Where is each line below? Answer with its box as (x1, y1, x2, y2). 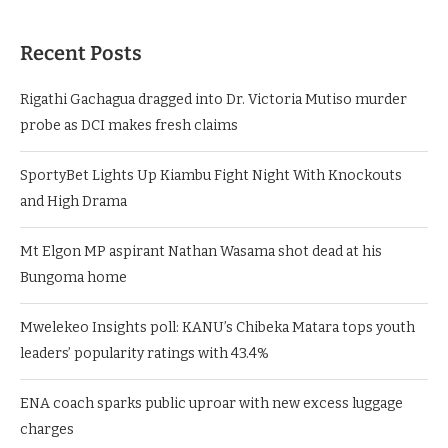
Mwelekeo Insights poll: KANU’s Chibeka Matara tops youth (20, 318, 415, 336)
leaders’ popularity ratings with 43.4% (20, 344, 269, 362)
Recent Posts (20, 40, 142, 65)
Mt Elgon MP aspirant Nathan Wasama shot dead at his (20, 242, 382, 260)
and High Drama (20, 192, 127, 210)
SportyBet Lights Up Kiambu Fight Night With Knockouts (20, 166, 402, 184)
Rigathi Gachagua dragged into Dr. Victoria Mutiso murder (20, 90, 407, 108)
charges (20, 420, 74, 438)
